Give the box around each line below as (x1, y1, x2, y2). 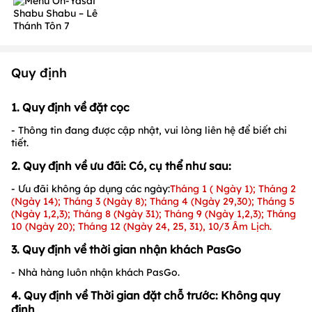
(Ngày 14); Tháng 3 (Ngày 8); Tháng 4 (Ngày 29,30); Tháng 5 (11, 195, 295, 208)
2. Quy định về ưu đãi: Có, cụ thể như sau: (11, 159, 231, 173)
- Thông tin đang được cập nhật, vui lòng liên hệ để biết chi (11, 124, 287, 137)
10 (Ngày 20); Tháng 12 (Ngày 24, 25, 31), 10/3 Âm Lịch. (11, 220, 272, 233)
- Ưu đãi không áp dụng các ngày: (11, 182, 170, 196)
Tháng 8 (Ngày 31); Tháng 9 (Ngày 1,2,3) (73, 208, 261, 221)
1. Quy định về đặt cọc (11, 100, 130, 115)
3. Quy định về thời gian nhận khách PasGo (11, 242, 241, 257)
